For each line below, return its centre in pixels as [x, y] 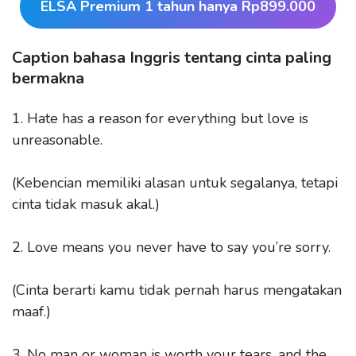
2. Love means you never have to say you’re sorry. [171, 247]
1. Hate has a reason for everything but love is [160, 118]
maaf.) [31, 311]
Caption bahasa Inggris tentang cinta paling [172, 57]
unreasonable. [57, 139]
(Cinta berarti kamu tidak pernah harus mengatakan [177, 290]
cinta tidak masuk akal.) [86, 204]
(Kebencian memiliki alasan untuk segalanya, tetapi [175, 182]
